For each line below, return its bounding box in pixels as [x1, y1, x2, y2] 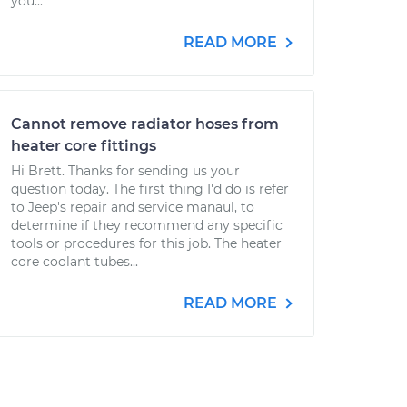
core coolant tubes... [11, 253, 138, 270]
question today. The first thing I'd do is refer [11, 181, 289, 197]
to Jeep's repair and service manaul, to [11, 199, 254, 215]
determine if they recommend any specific [11, 217, 283, 233]
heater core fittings [11, 137, 156, 154]
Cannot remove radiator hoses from [11, 115, 279, 133]
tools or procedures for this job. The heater [11, 235, 282, 252]
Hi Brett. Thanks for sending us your [11, 163, 240, 179]
